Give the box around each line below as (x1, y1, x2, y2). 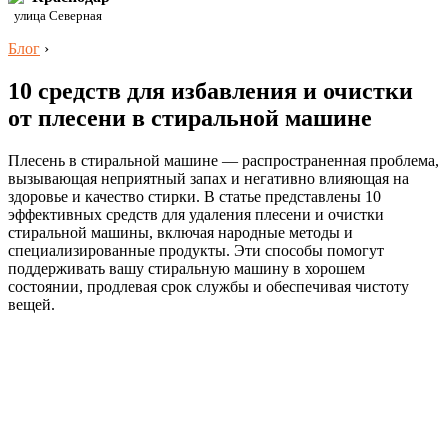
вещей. (8, 295, 55, 313)
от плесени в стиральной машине (8, 104, 372, 131)
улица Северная (8, 8, 102, 23)
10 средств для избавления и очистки (8, 77, 413, 104)
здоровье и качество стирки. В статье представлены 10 (8, 187, 381, 205)
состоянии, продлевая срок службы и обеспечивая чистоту (8, 277, 409, 295)
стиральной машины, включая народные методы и (8, 223, 353, 241)
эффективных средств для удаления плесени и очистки (8, 205, 384, 223)
